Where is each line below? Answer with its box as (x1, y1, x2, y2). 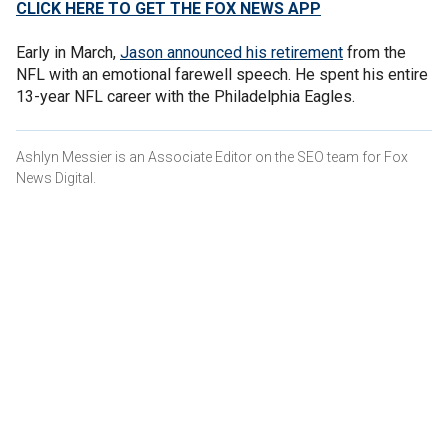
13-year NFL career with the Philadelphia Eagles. (16, 86, 355, 106)
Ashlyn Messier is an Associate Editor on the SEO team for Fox (16, 148, 408, 165)
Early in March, (16, 42, 120, 62)
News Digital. (16, 169, 99, 186)
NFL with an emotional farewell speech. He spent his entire (16, 64, 428, 84)
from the (343, 42, 406, 62)
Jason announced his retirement (120, 42, 343, 62)
